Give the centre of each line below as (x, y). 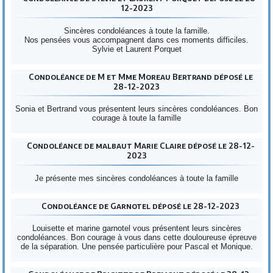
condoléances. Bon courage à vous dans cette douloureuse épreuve (136, 238)
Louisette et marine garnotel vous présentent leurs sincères (136, 229)
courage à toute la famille (136, 118)
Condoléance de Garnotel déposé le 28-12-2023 (140, 206)
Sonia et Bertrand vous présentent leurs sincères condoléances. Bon (136, 109)
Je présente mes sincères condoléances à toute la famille (136, 178)
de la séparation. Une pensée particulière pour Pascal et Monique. (136, 247)
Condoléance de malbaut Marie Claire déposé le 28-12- (140, 146)
